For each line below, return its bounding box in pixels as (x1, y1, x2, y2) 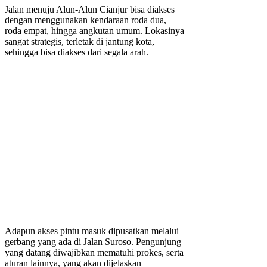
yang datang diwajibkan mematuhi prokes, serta (5, 247, 184, 257)
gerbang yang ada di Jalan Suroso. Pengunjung (5, 236, 181, 247)
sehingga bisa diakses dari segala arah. (5, 46, 148, 57)
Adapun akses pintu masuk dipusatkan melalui (5, 225, 179, 236)
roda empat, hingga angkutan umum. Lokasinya (5, 25, 184, 36)
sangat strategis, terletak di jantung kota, (5, 36, 154, 46)
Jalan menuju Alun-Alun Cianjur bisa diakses (5, 4, 175, 14)
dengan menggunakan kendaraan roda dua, (5, 14, 166, 25)
